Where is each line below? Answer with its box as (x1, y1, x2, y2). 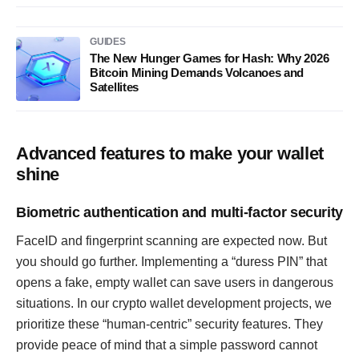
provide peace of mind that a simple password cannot (16, 338, 317, 352)
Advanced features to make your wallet (16, 143, 324, 163)
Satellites (90, 80, 139, 94)
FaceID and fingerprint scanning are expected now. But (16, 234, 327, 248)
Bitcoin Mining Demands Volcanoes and (90, 66, 305, 79)
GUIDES (90, 36, 126, 47)
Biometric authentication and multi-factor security (16, 204, 343, 220)
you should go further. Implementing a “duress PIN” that (16, 255, 327, 268)
